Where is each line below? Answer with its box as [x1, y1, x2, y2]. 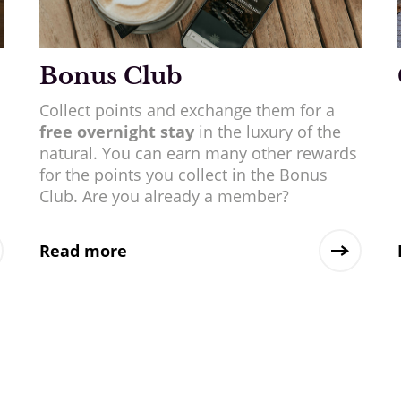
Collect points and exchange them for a [38, 98, 335, 121]
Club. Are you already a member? [38, 184, 289, 207]
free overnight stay [38, 120, 194, 142]
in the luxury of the [193, 120, 341, 142]
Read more [38, 239, 127, 261]
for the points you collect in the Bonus [38, 163, 328, 185]
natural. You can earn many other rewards [38, 141, 357, 164]
